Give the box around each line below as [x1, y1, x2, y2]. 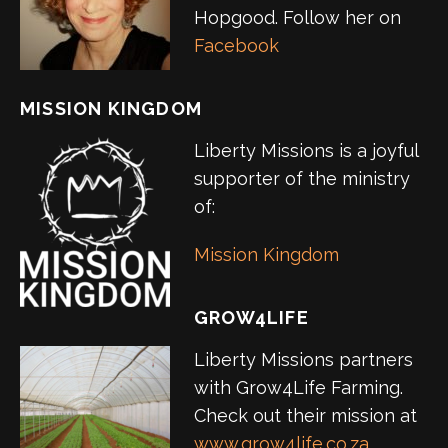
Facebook [194, 35, 279, 57]
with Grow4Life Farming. [194, 377, 403, 399]
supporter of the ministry [194, 168, 410, 190]
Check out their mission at [194, 405, 417, 427]
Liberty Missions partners [194, 349, 413, 371]
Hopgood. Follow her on [194, 7, 401, 29]
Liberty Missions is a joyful [194, 140, 418, 162]
